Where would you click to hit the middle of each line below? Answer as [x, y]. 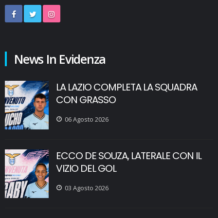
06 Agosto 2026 [87, 119]
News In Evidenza [60, 59]
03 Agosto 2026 [87, 188]
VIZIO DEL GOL [86, 169]
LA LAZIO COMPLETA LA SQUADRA [127, 87]
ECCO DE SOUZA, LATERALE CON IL [129, 156]
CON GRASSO [86, 100]
